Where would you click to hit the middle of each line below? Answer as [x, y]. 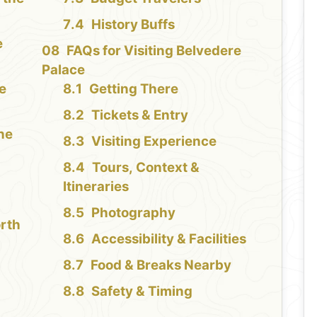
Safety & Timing [142, 291]
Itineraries [96, 186]
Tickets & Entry [139, 115]
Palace [63, 69]
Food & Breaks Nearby [161, 265]
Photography [133, 212]
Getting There [133, 88]
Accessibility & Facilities [168, 238]
